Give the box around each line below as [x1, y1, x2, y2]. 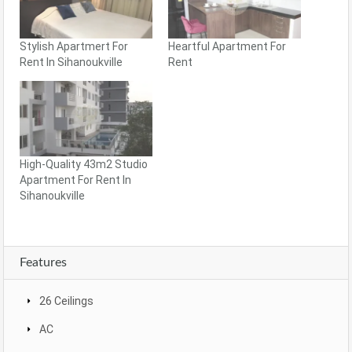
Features [20, 256, 67, 269]
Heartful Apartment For [168, 39, 286, 53]
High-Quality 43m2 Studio [20, 158, 148, 171]
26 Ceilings [39, 295, 93, 308]
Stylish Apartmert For [20, 39, 128, 53]
